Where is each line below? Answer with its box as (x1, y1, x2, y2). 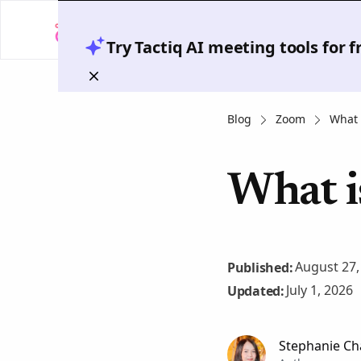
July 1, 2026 (286, 281, 354, 299)
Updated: (226, 281, 284, 300)
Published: (226, 258, 293, 276)
